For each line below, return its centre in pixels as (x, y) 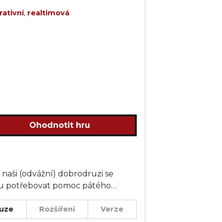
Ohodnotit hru (59, 125)
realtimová (48, 13)
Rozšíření (57, 209)
